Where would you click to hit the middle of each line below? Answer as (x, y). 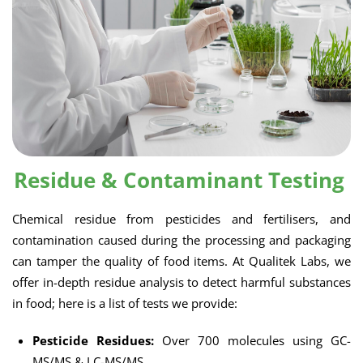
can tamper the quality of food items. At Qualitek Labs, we (181, 261)
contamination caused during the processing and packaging (181, 240)
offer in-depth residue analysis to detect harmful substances (181, 282)
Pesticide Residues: (93, 340)
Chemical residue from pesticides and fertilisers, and (181, 219)
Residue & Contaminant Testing (179, 180)
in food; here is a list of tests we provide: (125, 303)
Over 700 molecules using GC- (252, 340)
